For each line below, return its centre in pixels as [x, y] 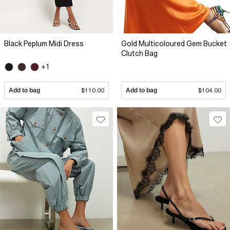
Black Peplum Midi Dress [44, 43]
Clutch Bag [139, 53]
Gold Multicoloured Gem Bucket [174, 43]
